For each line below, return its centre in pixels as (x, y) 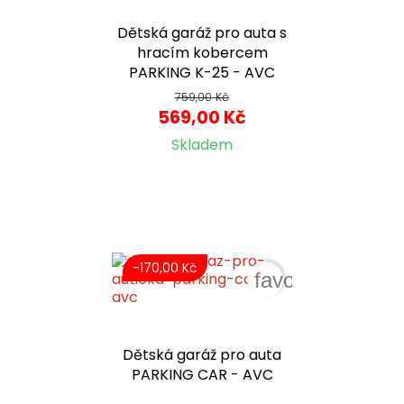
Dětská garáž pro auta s (202, 33)
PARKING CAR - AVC (202, 375)
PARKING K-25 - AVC (202, 73)
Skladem (202, 145)
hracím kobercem (202, 53)
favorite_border (326, 280)
